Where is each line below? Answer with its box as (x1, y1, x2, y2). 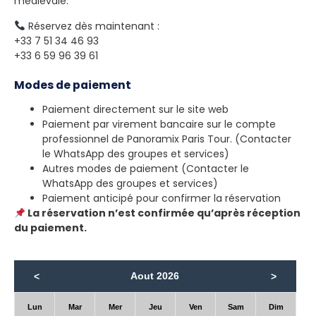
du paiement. (14, 221, 87, 236)
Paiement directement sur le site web (42, 102, 229, 117)
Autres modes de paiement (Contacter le (42, 162, 249, 176)
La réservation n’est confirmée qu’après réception (25, 206, 300, 221)
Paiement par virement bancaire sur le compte (42, 117, 276, 132)
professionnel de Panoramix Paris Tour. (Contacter (42, 132, 291, 147)
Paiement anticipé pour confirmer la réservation (42, 191, 281, 206)
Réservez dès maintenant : (25, 18, 159, 33)
